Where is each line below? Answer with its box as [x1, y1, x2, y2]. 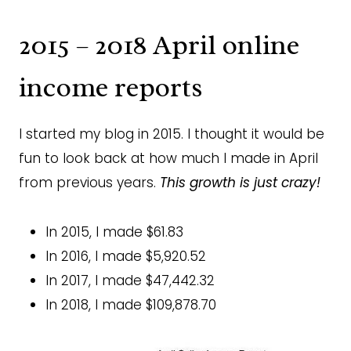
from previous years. [19, 173, 160, 193]
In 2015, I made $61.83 [45, 223, 183, 242]
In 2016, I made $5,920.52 [45, 247, 206, 266]
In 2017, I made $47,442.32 [45, 271, 215, 291]
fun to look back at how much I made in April [19, 149, 318, 168]
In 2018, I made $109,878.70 [45, 295, 216, 315]
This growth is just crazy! [160, 173, 320, 193]
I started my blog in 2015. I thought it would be [19, 125, 324, 144]
